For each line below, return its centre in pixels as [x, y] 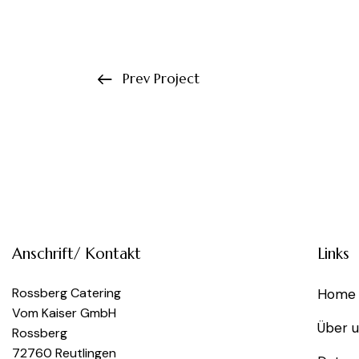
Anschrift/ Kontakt [77, 254]
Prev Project [161, 78]
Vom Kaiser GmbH [64, 313]
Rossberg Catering [67, 293]
